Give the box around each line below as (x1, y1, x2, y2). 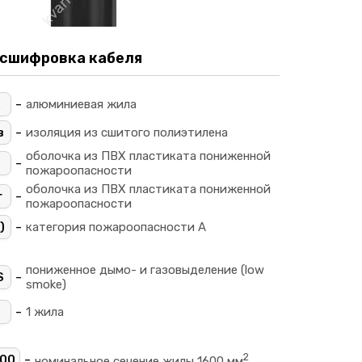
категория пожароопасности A (26, 220, 206, 234)
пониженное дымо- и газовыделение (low (26, 263, 264, 277)
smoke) (26, 277, 66, 292)
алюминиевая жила (26, 97, 137, 112)
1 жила (26, 305, 64, 319)
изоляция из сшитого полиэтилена (26, 125, 228, 140)
